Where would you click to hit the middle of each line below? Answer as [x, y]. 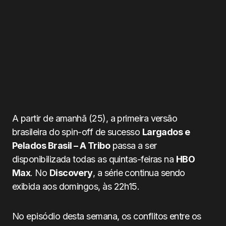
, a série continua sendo [139, 173]
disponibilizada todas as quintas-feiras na [94, 159]
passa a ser [133, 146]
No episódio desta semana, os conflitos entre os [107, 216]
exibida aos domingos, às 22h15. [76, 186]
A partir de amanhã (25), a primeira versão [95, 118]
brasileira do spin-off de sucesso [77, 132]
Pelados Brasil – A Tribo [61, 146]
